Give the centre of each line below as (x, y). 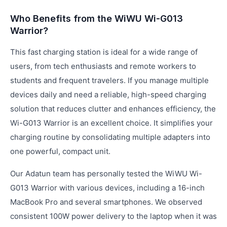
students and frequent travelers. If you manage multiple (109, 80)
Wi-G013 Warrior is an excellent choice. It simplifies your (111, 123)
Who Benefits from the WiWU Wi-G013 (97, 18)
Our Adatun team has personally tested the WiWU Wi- (106, 174)
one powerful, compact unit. (60, 151)
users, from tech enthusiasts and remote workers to (103, 66)
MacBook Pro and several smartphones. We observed (106, 202)
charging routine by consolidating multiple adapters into (110, 137)
